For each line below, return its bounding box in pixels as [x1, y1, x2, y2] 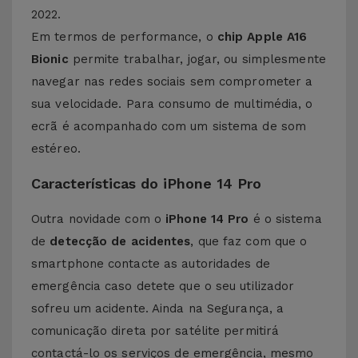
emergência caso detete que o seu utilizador [31, 279, 295, 293]
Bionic [31, 52, 69, 66]
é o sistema [249, 212, 322, 226]
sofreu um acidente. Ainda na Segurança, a [31, 301, 284, 316]
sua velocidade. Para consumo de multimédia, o [31, 97, 313, 111]
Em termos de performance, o [31, 30, 217, 44]
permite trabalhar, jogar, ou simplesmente [68, 52, 326, 66]
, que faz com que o [190, 234, 308, 249]
